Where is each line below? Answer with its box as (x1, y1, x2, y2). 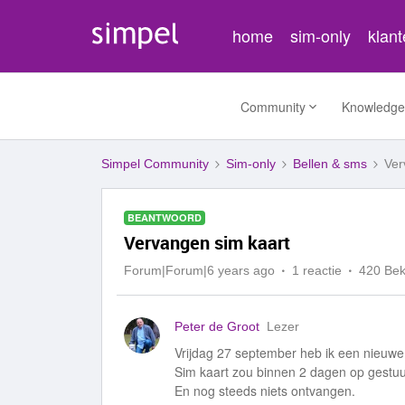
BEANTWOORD (127, 211, 202, 224)
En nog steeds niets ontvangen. (174, 381, 355, 400)
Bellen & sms (293, 156, 367, 171)
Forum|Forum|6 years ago (124, 263, 275, 278)
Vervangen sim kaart (124, 231, 290, 255)
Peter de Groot (174, 319, 259, 334)
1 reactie (292, 263, 342, 278)
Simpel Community (101, 156, 209, 171)
